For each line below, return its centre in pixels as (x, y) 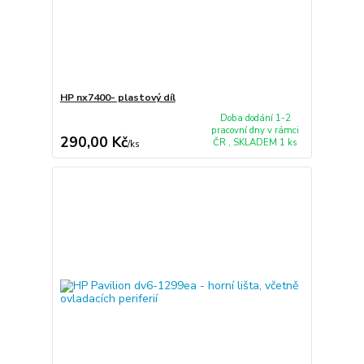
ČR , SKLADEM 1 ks (256, 143)
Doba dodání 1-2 (255, 119)
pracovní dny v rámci (256, 131)
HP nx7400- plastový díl (117, 98)
